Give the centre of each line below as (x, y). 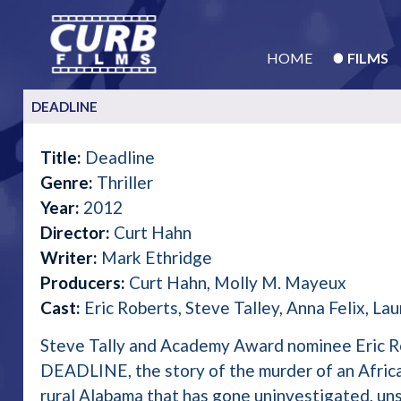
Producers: (85, 283)
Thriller (125, 183)
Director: (77, 233)
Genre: (69, 183)
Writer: (71, 258)
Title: (63, 158)
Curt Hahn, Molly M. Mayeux (238, 283)
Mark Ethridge (157, 258)
